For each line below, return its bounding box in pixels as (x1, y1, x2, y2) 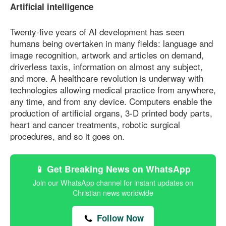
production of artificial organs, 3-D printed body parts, (10, 106, 212, 119)
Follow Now (94, 212, 144, 224)
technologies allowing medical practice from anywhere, (10, 83, 216, 96)
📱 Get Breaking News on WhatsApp (35, 162, 191, 176)
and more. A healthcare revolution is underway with (10, 71, 203, 84)
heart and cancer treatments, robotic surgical (10, 118, 180, 131)
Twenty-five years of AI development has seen (10, 25, 184, 38)
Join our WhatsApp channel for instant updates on (33, 177, 193, 188)
